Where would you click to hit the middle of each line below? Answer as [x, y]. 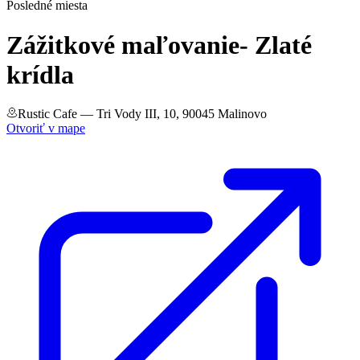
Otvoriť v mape [46, 129]
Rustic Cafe [47, 114]
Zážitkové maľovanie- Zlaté [159, 45]
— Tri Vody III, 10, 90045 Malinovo [172, 114]
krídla [40, 74]
